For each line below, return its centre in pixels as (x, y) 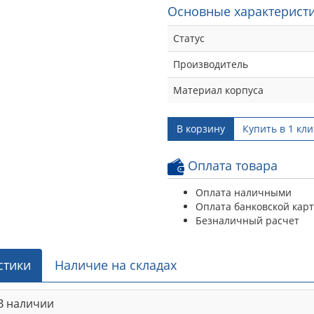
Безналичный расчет (247, 220)
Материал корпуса (218, 90)
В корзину (201, 128)
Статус (189, 38)
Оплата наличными (244, 192)
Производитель (211, 64)
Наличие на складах (116, 265)
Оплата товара (231, 165)
